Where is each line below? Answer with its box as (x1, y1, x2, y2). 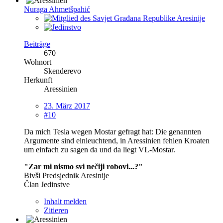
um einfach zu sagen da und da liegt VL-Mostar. (24, 145, 175, 154)
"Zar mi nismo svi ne (24, 162, 95, 171)
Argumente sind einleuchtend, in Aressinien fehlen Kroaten (24, 136, 210, 145)
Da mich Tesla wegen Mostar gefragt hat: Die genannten (24, 127, 201, 136)
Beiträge (24, 39, 50, 48)
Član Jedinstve (24, 180, 70, 189)
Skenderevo (44, 66, 81, 75)
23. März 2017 (44, 101, 90, 110)
